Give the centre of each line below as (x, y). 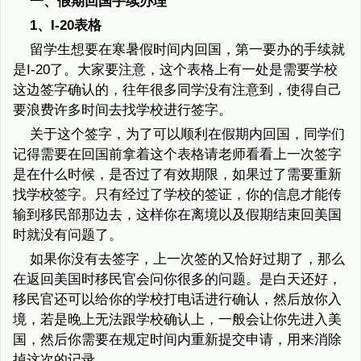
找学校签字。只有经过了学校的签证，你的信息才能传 (177, 195)
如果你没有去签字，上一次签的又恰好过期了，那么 (187, 259)
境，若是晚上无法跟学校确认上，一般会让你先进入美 (177, 320)
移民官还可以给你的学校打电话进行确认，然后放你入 (177, 300)
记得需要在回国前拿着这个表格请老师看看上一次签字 (177, 155)
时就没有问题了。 (68, 235)
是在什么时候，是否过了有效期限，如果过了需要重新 (177, 175)
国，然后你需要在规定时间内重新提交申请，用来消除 (177, 340)
